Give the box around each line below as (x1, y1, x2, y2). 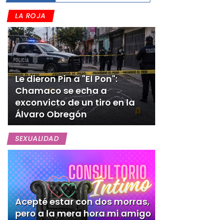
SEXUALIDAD (14, 134, 60, 143)
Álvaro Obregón (15, 108, 87, 120)
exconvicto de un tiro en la (15, 96, 135, 109)
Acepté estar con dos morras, (15, 195, 150, 208)
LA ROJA (14, 11, 47, 21)
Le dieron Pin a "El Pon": (15, 73, 117, 85)
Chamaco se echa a (15, 84, 107, 97)
